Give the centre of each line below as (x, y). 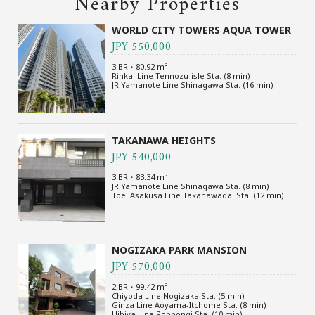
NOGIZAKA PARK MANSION (180, 250)
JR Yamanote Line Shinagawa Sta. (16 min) (193, 85)
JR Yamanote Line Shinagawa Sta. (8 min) (191, 186)
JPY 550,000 (142, 47)
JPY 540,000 (142, 157)
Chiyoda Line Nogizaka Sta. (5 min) (179, 296)
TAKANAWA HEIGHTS (164, 140)
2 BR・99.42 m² (140, 287)
